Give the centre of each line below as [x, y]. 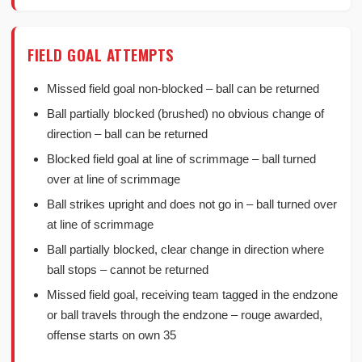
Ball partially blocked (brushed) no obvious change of [185, 114]
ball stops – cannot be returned [128, 269]
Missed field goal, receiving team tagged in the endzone [192, 295]
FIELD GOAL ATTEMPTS [101, 54]
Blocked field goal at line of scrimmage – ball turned [181, 159]
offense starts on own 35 [112, 335]
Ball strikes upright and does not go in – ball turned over [192, 204]
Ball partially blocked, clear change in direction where [185, 249]
